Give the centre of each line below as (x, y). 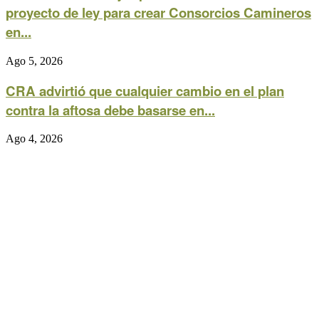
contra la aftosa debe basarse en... (110, 110)
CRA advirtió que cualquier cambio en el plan (145, 90)
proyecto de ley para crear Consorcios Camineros (158, 13)
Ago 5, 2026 (34, 61)
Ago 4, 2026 (34, 139)
